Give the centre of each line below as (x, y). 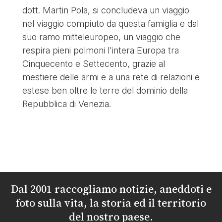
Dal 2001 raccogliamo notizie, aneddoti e (111, 189)
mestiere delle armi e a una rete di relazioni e (111, 77)
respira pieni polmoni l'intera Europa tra (100, 50)
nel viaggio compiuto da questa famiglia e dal (110, 23)
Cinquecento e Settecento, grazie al (93, 63)
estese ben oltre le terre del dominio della (105, 90)
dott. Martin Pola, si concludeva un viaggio (106, 10)
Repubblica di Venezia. (66, 104)
